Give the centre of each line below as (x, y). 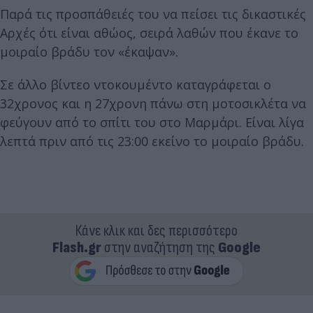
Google (239, 247)
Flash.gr (77, 247)
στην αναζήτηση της (160, 247)
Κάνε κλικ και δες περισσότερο (156, 231)
